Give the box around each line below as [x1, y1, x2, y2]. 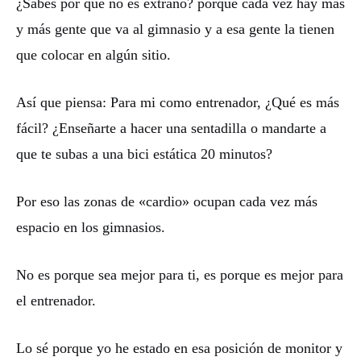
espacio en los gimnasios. [16, 218, 165, 235]
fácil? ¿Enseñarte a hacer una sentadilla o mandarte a [16, 119, 326, 136]
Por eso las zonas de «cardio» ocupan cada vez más [16, 193, 317, 210]
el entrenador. [16, 292, 96, 309]
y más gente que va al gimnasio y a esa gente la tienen [16, 20, 334, 37]
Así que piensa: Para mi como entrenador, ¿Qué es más [16, 93, 339, 110]
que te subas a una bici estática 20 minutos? [16, 145, 272, 162]
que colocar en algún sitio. [16, 46, 171, 63]
